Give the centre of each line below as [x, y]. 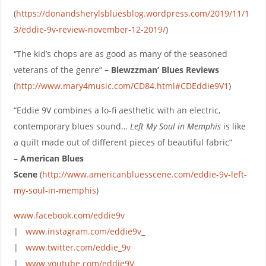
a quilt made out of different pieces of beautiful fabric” [123, 142]
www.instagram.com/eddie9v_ [85, 231]
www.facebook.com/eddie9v [69, 215]
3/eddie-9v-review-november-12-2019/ [89, 29]
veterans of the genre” [59, 70]
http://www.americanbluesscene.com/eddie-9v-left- [144, 175]
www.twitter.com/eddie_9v [78, 247]
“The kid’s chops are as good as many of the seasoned [120, 54]
